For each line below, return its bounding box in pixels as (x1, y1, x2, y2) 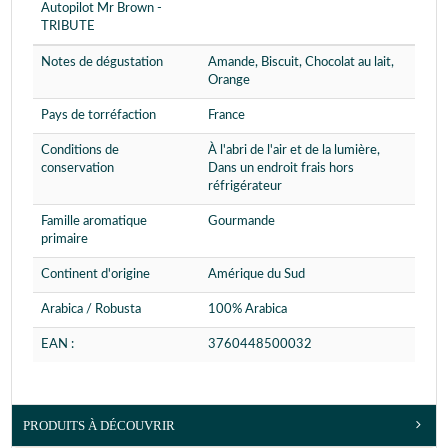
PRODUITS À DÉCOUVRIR (23, 417, 175, 433)
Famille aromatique (41, 214, 147, 228)
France (208, 108, 245, 122)
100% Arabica (208, 302, 287, 316)
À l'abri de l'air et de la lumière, (208, 143, 380, 157)
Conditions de (41, 143, 119, 157)
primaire (41, 232, 88, 246)
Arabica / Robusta (41, 302, 141, 316)
